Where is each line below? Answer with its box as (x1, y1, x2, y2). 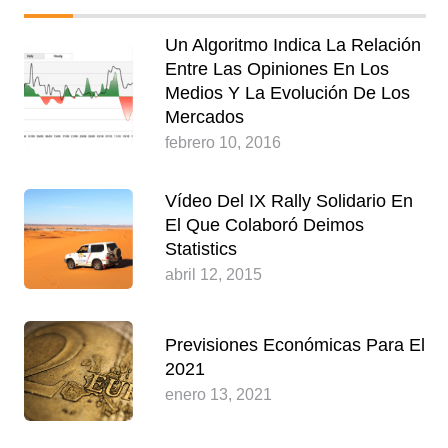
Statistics (164, 239, 237, 260)
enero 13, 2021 (164, 386, 272, 404)
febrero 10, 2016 (164, 134, 281, 152)
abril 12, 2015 (164, 266, 262, 284)
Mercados (164, 107, 244, 128)
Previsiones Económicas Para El (164, 335, 425, 356)
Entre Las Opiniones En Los (164, 59, 389, 80)
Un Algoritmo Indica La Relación (164, 35, 421, 56)
